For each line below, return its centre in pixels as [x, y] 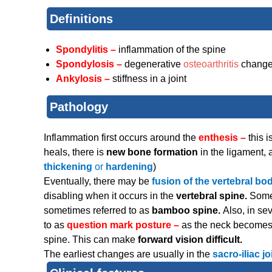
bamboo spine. [187, 211]
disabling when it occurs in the [110, 196]
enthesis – [223, 138]
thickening [69, 167]
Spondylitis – [87, 50]
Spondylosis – [89, 64]
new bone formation [153, 152]
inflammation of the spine [172, 50]
